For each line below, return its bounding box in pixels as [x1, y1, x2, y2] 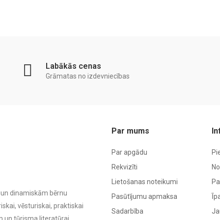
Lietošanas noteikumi [111, 178, 178, 186]
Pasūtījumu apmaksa [111, 192, 177, 201]
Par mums [111, 126, 149, 136]
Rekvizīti [111, 163, 137, 171]
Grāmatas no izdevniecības [45, 72, 130, 80]
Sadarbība [111, 207, 143, 216]
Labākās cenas [45, 61, 101, 71]
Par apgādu [111, 148, 147, 157]
